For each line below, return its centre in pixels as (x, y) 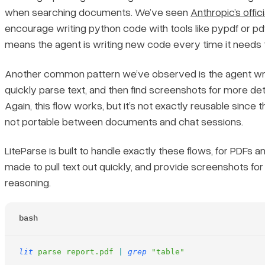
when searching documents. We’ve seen (98, 12)
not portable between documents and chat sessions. (124, 121)
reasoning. (28, 182)
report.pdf (88, 252)
